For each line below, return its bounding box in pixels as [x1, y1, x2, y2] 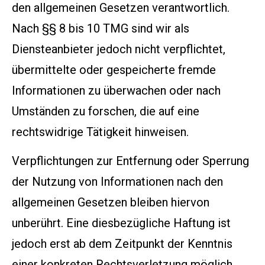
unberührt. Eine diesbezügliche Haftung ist [12, 216, 231, 231]
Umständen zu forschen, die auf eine [12, 104, 199, 118]
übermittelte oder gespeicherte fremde [12, 62, 216, 77]
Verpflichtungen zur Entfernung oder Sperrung [12, 154, 249, 169]
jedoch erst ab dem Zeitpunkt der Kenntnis [12, 237, 232, 251]
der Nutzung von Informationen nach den [12, 174, 223, 189]
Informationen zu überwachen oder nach [12, 83, 221, 98]
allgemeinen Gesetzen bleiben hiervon [12, 195, 209, 210]
